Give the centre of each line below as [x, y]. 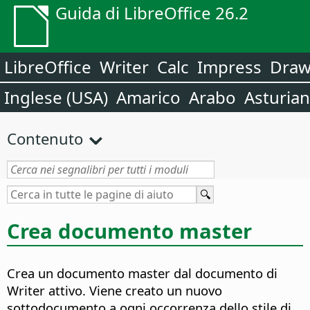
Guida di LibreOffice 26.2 [152, 13]
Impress [229, 67]
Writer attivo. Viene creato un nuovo [115, 291]
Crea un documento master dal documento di [142, 273]
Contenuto [45, 138]
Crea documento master [129, 231]
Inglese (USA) [56, 97]
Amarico [148, 97]
